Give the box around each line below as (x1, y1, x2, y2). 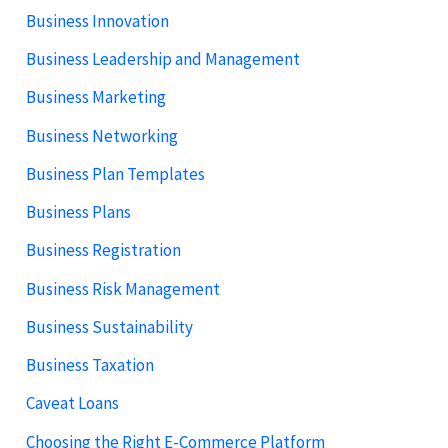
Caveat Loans (26, 392, 120, 415)
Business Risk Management (26, 277, 221, 300)
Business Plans (26, 201, 132, 224)
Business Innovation (26, 9, 170, 32)
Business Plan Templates (26, 162, 206, 185)
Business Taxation (26, 354, 155, 377)
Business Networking (26, 124, 179, 147)
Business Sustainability (26, 315, 194, 338)
